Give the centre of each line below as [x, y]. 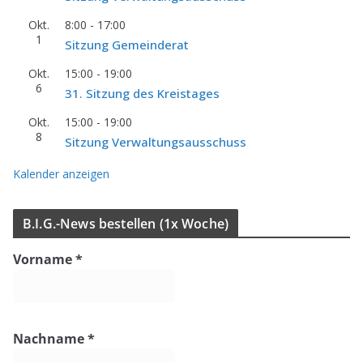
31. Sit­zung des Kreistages [142, 93]
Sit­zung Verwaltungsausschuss [156, 141]
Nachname [50, 338]
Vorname [44, 259]
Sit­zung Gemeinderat [127, 44]
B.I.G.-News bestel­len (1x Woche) [126, 223]
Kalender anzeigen [61, 173]
